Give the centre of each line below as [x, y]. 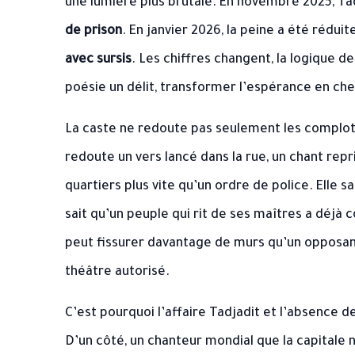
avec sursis [98, 60]
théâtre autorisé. [117, 273]
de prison [94, 32]
